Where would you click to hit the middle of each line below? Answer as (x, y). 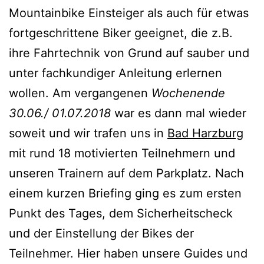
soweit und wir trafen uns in (88, 133)
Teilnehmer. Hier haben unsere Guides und (128, 254)
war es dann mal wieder (179, 113)
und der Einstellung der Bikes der (101, 234)
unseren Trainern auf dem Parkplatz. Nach (126, 174)
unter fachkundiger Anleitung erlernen (115, 73)
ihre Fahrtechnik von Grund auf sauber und (129, 53)
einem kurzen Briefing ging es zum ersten (125, 194)
